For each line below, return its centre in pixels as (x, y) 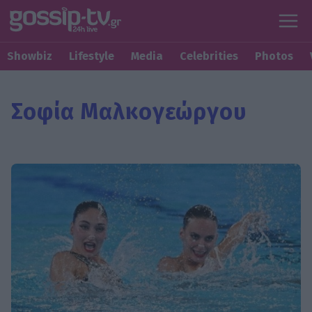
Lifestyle (92, 56)
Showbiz (30, 56)
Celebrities (209, 56)
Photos (274, 56)
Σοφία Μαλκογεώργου (129, 112)
